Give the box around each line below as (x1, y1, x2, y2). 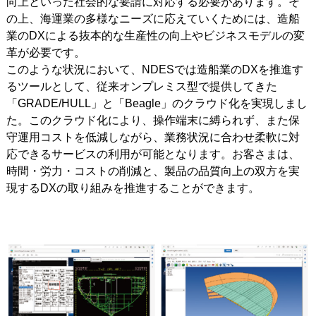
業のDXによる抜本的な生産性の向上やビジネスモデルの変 (6, 29, 305, 42)
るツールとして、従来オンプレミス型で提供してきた (6, 80, 277, 92)
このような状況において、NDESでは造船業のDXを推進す (6, 63, 303, 75)
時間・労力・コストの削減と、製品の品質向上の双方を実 (6, 164, 300, 177)
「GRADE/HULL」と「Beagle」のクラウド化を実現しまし (6, 97, 308, 109)
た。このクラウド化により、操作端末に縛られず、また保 (6, 114, 300, 126)
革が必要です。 (6, 46, 85, 59)
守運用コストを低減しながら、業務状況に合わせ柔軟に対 (6, 130, 300, 143)
